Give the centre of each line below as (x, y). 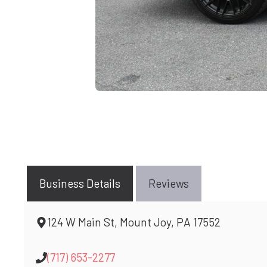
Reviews (169, 184)
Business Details (80, 184)
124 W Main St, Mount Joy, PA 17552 (134, 222)
